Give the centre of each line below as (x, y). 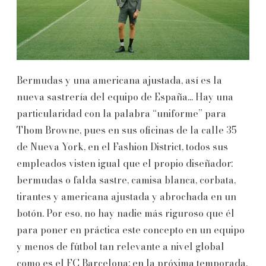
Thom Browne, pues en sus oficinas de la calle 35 (127, 130)
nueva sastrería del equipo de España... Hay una (125, 96)
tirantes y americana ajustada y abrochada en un (126, 196)
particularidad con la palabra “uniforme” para (121, 113)
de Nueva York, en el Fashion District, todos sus (122, 146)
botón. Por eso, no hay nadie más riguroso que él (126, 213)
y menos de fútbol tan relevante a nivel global (121, 246)
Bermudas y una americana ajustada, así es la (119, 80)
